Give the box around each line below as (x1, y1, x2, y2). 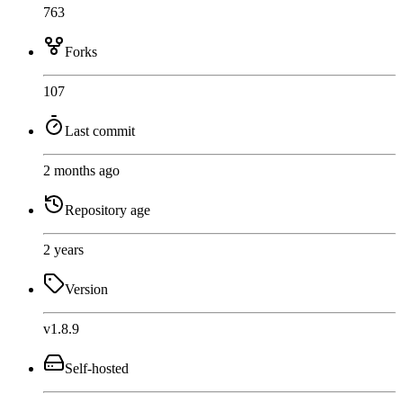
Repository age (65, 202, 150, 219)
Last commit (65, 123, 135, 139)
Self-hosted (65, 361, 129, 377)
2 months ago (43, 163, 120, 179)
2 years (43, 242, 84, 258)
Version (65, 282, 108, 298)
